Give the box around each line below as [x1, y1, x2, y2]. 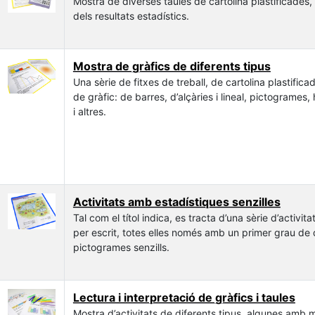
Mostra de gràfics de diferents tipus [72, 58, 271, 73]
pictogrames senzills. [72, 240, 169, 253]
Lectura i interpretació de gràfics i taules [72, 290, 295, 304]
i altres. [72, 105, 106, 117]
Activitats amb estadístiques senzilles [72, 194, 281, 209]
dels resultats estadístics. [72, 9, 189, 22]
